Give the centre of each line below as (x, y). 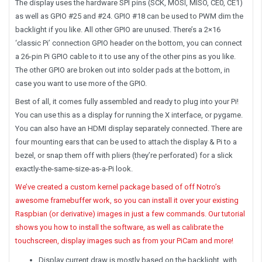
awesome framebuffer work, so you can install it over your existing (127, 200)
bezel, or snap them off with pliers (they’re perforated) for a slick (124, 155)
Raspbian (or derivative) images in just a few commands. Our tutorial (130, 213)
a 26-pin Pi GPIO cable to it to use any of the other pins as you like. (125, 56)
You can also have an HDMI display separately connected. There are (129, 128)
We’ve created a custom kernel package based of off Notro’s (118, 187)
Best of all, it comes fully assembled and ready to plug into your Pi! (127, 101)
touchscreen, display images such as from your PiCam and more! (124, 240)
